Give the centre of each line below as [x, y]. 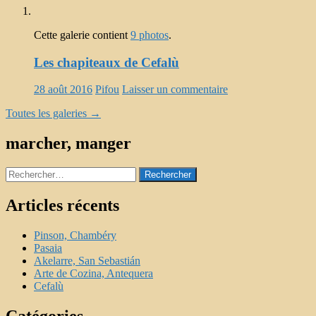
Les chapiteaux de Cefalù [107, 62]
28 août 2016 [63, 90]
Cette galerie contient [82, 35]
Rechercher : [33, 173]
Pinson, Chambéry [75, 236]
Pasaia [48, 248]
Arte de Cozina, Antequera [93, 274]
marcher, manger [68, 144]
